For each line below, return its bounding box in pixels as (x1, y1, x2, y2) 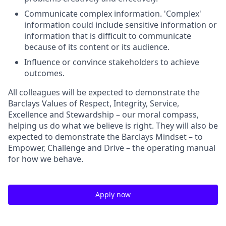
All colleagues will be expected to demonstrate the (8, 87, 200, 98)
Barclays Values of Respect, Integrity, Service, (8, 98, 179, 109)
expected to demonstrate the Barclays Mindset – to (8, 131, 203, 142)
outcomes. (24, 68, 65, 79)
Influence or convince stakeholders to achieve (24, 56, 199, 68)
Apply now (95, 190, 131, 199)
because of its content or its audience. (24, 41, 169, 52)
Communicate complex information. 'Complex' (24, 8, 201, 19)
